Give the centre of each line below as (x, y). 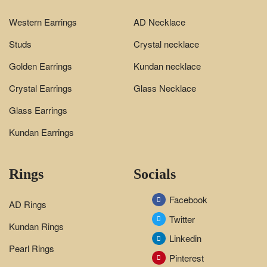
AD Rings (28, 204)
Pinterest (187, 257)
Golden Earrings (41, 66)
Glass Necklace (165, 88)
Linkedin (186, 238)
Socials (155, 174)
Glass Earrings (38, 110)
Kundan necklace (167, 66)
